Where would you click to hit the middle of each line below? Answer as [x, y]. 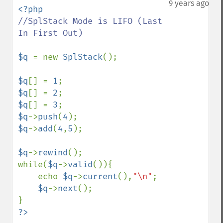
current [100, 176]
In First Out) [50, 33]
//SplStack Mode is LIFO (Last [90, 21]
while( [33, 165]
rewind [53, 153]
